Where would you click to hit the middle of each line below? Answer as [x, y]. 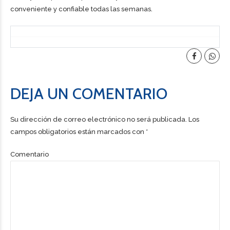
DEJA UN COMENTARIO [89, 94]
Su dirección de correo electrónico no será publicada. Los [105, 119]
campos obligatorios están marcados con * [79, 132]
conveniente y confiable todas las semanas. [81, 9]
